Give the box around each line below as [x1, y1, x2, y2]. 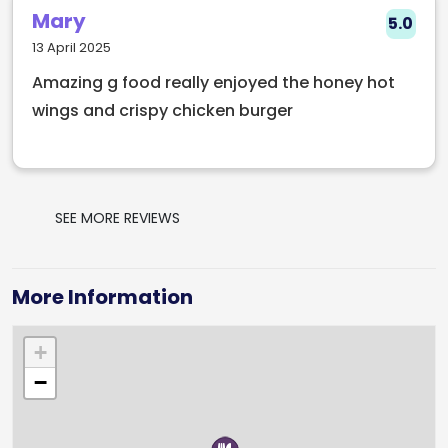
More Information [12, 282, 193, 311]
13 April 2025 [32, 37, 112, 57]
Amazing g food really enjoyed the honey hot [32, 70, 396, 94]
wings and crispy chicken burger [32, 98, 294, 122]
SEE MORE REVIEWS [55, 207, 180, 228]
